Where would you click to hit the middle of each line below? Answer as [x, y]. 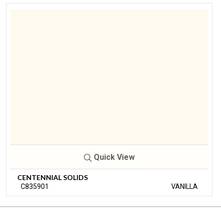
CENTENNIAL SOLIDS [53, 177]
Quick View [113, 157]
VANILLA [184, 186]
